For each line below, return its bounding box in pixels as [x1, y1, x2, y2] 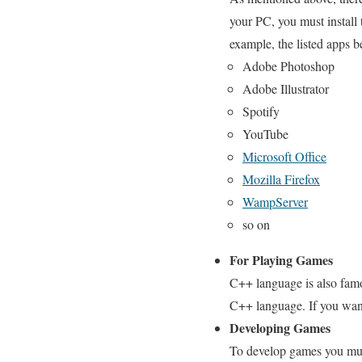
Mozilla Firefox [242, 170, 320, 187]
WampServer [242, 192, 308, 210]
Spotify [242, 102, 280, 120]
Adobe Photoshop [242, 57, 335, 74]
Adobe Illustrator [242, 79, 329, 97]
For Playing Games [229, 250, 333, 269]
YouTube [242, 124, 288, 142]
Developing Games [229, 318, 330, 337]
